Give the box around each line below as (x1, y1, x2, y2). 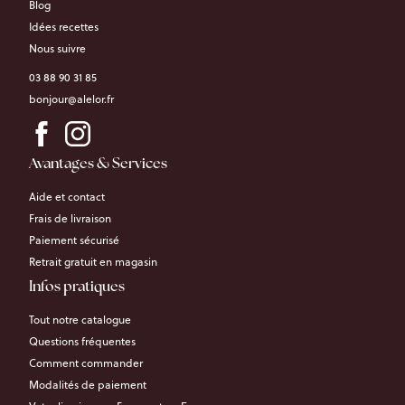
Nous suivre (29, 41, 86, 56)
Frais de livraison (29, 211, 111, 226)
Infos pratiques (29, 280, 125, 295)
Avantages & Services (29, 157, 167, 172)
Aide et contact (29, 189, 105, 204)
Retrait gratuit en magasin (29, 254, 157, 269)
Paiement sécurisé (29, 232, 119, 248)
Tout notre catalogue (29, 312, 131, 327)
